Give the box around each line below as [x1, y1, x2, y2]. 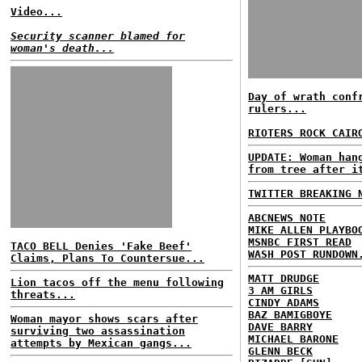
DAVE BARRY [248, 321, 313, 333]
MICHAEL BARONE [248, 333, 339, 345]
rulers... [248, 103, 306, 115]
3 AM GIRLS [248, 284, 313, 297]
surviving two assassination [11, 325, 185, 337]
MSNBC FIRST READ [248, 236, 351, 248]
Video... [11, 6, 62, 18]
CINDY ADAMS [248, 297, 319, 309]
